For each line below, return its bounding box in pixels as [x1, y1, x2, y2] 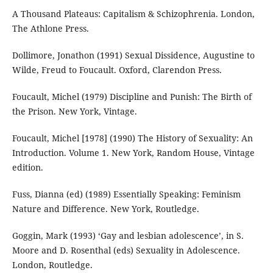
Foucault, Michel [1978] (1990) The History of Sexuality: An [12, 132, 253, 144]
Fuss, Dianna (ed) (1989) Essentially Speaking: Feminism [12, 188, 241, 200]
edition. [12, 161, 43, 174]
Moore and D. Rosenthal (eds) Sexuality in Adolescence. [12, 244, 240, 257]
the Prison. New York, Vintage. [12, 105, 137, 118]
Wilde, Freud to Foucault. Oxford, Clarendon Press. [12, 64, 222, 76]
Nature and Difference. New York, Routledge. [12, 203, 199, 215]
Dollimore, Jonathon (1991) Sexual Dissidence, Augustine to [12, 49, 255, 62]
